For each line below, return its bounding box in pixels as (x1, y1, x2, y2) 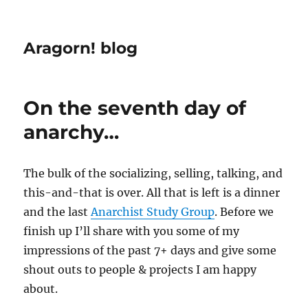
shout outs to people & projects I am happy (23, 263, 257, 276)
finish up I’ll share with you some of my (23, 224, 240, 238)
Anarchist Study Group (91, 205, 215, 219)
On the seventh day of (23, 96, 247, 120)
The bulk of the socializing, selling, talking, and (23, 166, 283, 180)
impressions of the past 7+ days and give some (23, 243, 277, 257)
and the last (23, 205, 91, 219)
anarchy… (23, 120, 120, 144)
